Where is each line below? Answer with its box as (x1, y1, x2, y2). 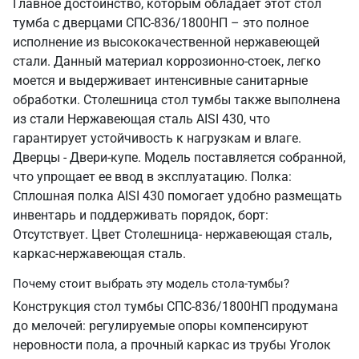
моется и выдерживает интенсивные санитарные (13, 73, 308, 88)
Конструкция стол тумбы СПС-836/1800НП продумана (13, 299, 338, 314)
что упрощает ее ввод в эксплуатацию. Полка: (13, 169, 292, 184)
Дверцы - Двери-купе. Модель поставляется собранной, (13, 150, 345, 165)
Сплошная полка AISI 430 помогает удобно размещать (13, 188, 342, 204)
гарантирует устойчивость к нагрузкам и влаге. (13, 131, 301, 146)
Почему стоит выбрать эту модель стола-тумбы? (13, 276, 289, 291)
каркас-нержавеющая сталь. (13, 246, 186, 261)
